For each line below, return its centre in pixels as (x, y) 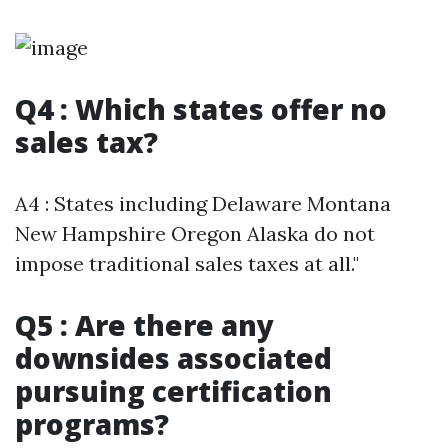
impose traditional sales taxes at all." (187, 263)
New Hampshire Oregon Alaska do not (195, 233)
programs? (92, 424)
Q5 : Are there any (144, 325)
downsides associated (173, 358)
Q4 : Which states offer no (201, 109)
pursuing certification (173, 391)
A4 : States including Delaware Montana (203, 203)
